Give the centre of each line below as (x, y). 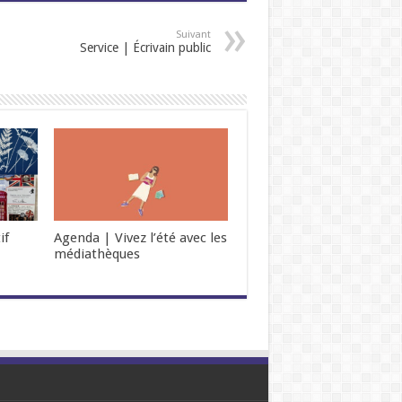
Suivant (193, 34)
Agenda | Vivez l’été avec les (141, 238)
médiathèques (97, 254)
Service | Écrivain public (145, 47)
